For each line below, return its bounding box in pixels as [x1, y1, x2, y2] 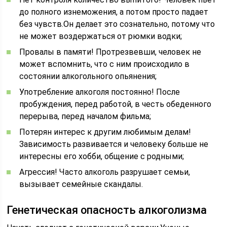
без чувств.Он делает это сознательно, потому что [19, 19, 215, 29]
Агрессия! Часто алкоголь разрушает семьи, [19, 167, 191, 177]
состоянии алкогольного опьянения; [19, 71, 157, 81]
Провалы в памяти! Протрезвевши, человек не [19, 47, 202, 57]
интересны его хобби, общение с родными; [19, 152, 184, 161]
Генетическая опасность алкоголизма [7, 204, 207, 216]
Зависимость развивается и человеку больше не [19, 139, 209, 149]
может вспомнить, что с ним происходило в [19, 59, 190, 69]
